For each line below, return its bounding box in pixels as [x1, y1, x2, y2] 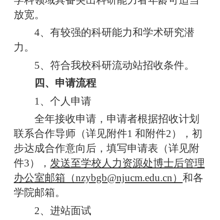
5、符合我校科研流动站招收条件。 [29, 59, 194, 71]
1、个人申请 [29, 95, 91, 107]
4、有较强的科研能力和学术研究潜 [29, 27, 194, 39]
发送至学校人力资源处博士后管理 [50, 157, 205, 169]
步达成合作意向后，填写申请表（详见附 [13, 142, 199, 155]
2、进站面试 [29, 204, 91, 217]
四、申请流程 [29, 77, 96, 89]
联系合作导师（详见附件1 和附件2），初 [13, 128, 202, 140]
